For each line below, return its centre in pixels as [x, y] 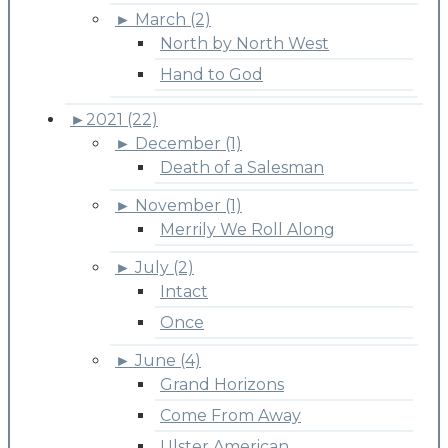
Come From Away [230, 415]
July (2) [164, 267]
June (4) [168, 360]
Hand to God [211, 74]
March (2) [173, 19]
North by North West [244, 43]
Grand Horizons [222, 384]
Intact [184, 291]
